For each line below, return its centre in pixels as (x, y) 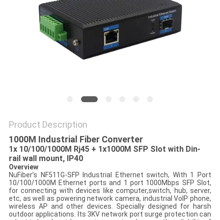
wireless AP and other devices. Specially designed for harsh (110, 206)
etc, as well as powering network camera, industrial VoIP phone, (110, 199)
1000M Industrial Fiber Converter (76, 139)
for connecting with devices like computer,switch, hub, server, (110, 191)
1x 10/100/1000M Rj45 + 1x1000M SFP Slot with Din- (104, 149)
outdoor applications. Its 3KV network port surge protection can (110, 214)
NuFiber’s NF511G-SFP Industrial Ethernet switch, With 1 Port (110, 175)
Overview (23, 167)
